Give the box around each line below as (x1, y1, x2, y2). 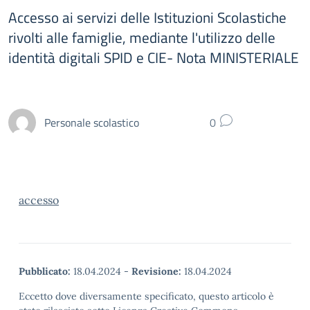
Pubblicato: (19, 265, 71, 277)
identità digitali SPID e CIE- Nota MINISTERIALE (8, 46, 299, 69)
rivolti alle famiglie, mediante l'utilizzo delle (8, 26, 275, 48)
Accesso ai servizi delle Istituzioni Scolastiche (8, 6, 286, 28)
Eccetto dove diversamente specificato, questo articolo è (19, 290, 274, 302)
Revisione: (131, 265, 181, 277)
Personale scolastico (44, 113, 139, 131)
